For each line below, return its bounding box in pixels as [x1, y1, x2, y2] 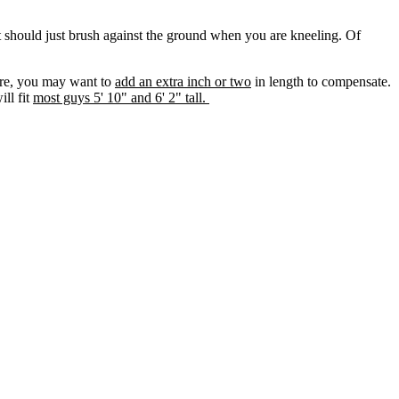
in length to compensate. [251, 74, 391, 90]
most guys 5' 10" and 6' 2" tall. [33, 90, 209, 106]
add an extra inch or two [115, 74, 251, 90]
